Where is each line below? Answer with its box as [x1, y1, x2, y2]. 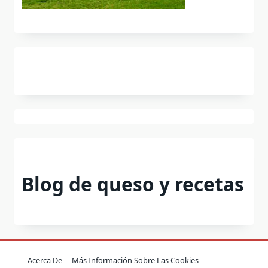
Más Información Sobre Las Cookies [72, 255, 199, 266]
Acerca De [28, 255, 62, 266]
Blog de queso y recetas [22, 170, 244, 197]
